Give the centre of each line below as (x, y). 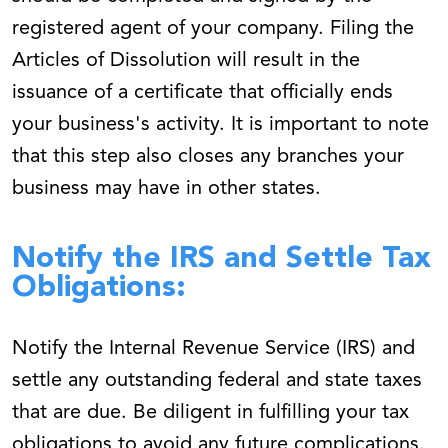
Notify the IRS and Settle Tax (221, 259)
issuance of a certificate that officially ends (202, 93)
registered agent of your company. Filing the (213, 29)
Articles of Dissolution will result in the (186, 61)
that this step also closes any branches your (208, 157)
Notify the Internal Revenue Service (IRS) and (213, 349)
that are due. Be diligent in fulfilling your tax (210, 413)
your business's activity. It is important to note (220, 125)
